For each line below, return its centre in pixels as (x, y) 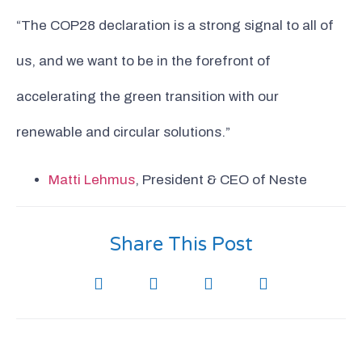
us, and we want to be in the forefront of (143, 61)
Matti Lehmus (92, 179)
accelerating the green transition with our (147, 97)
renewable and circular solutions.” (123, 133)
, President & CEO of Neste (221, 179)
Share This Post (181, 244)
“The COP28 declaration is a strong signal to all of (175, 26)
